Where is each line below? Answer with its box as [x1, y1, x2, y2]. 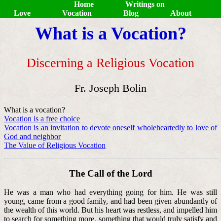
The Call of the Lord [69, 168, 152, 179]
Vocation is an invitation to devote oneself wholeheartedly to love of [4, 123, 217, 132]
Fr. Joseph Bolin [74, 81, 147, 94]
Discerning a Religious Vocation [27, 56, 194, 71]
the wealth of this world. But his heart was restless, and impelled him [4, 206, 217, 215]
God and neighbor [4, 132, 61, 141]
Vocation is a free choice [4, 114, 80, 123]
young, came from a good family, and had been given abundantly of [4, 197, 217, 206]
